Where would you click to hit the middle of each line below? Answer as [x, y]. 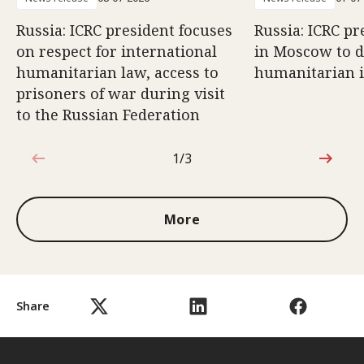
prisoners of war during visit [121, 93]
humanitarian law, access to [117, 72]
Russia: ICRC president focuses [124, 30]
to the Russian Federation [108, 115]
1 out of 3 [200, 167]
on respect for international [117, 51]
